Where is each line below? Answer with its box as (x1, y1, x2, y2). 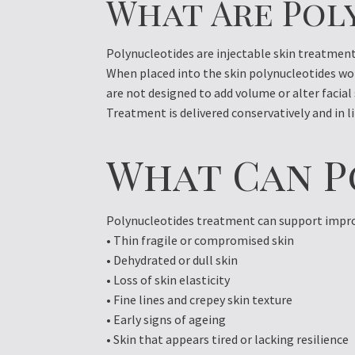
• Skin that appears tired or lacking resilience (106, 330, 349, 347)
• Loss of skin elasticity (106, 271, 231, 288)
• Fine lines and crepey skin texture (106, 291, 293, 307)
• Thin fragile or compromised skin (106, 231, 295, 248)
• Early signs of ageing (106, 311, 227, 327)
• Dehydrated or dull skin (106, 251, 239, 268)
